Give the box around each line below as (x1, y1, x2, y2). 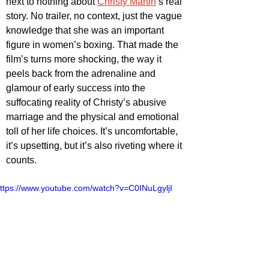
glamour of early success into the (6, 83, 148, 94)
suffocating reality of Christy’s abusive (6, 97, 169, 108)
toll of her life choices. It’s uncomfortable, (6, 126, 180, 137)
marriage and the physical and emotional (6, 112, 181, 122)
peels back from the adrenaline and (6, 68, 158, 79)
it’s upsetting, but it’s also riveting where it (6, 141, 184, 151)
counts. (6, 155, 37, 166)
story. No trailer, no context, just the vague (6, 11, 184, 22)
